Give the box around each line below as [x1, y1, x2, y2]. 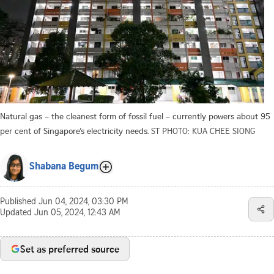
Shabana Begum [29, 161, 98, 172]
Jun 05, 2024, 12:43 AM [34, 209, 120, 218]
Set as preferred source [20, 242, 119, 256]
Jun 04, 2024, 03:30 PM [39, 198, 128, 207]
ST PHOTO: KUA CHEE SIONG [151, 124, 256, 136]
